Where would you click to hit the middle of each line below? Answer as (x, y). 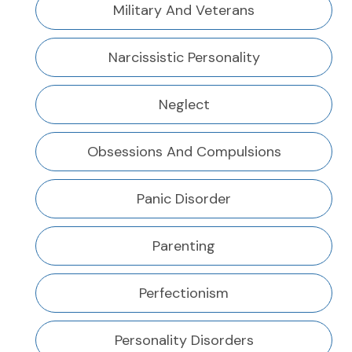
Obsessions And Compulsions (184, 152)
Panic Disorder (184, 199)
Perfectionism (184, 293)
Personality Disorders (184, 341)
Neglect (184, 105)
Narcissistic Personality (184, 58)
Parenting (184, 246)
